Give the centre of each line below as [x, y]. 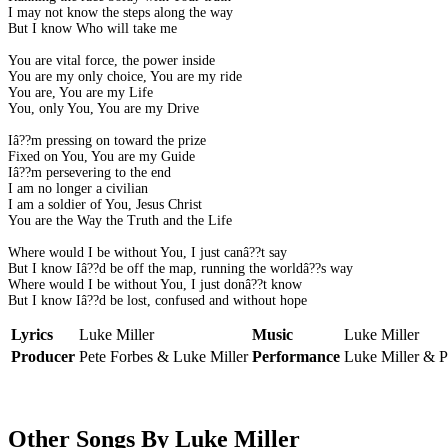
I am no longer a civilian [78, 189]
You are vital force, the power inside [111, 61]
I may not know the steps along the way [120, 13]
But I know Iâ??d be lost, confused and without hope [157, 301]
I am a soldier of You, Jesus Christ [105, 205]
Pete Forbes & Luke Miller [163, 357]
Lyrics [32, 335]
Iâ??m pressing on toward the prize [107, 141]
